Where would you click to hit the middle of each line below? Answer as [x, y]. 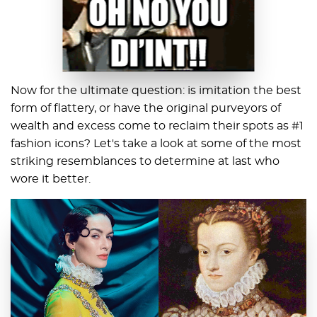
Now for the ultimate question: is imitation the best [156, 91]
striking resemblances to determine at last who [145, 162]
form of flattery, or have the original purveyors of [146, 109]
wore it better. [51, 179]
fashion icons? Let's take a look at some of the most [156, 144]
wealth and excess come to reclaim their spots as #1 [157, 126]
